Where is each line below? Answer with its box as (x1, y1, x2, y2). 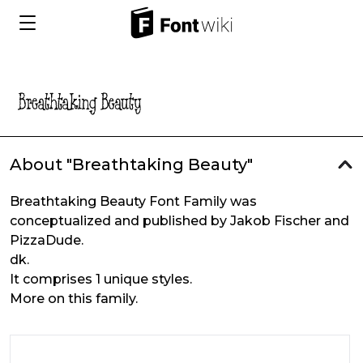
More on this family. (10, 291, 138, 306)
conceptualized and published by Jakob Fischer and (10, 213, 349, 228)
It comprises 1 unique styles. (10, 271, 192, 287)
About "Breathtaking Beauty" (10, 155, 253, 174)
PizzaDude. (10, 233, 83, 248)
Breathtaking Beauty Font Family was (10, 194, 257, 209)
